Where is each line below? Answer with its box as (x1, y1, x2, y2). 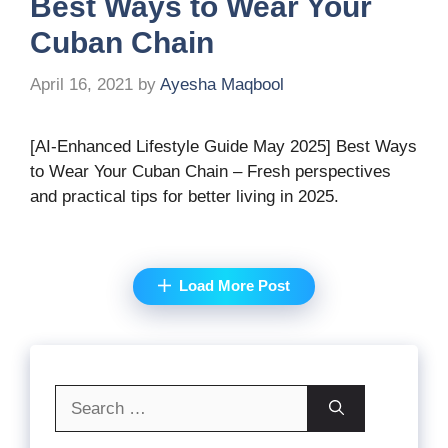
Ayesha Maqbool (160, 74, 284, 94)
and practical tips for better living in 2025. (30, 186, 339, 206)
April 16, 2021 (30, 74, 133, 94)
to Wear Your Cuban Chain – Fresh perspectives (30, 161, 391, 181)
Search (54, 386, 107, 406)
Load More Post (178, 277, 290, 294)
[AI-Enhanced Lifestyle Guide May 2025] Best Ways (30, 136, 417, 156)
